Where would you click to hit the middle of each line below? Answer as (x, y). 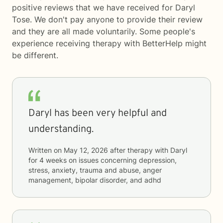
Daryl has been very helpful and (98, 113)
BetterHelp (163, 43)
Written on (46, 150)
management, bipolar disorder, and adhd (95, 180)
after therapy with (139, 150)
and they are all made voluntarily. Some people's (104, 31)
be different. (35, 55)
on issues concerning (103, 160)
